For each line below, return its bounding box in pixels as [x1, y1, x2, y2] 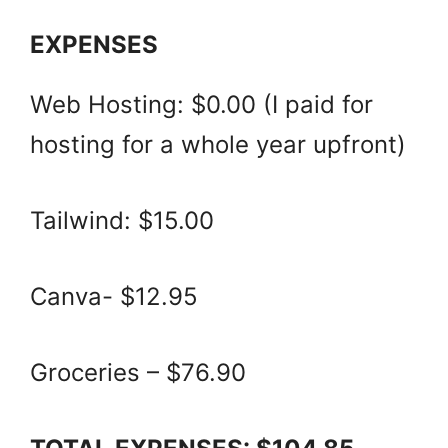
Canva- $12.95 [30, 282, 198, 312]
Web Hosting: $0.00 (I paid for [30, 90, 373, 120]
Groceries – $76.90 [30, 358, 246, 388]
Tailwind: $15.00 [30, 206, 214, 236]
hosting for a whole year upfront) [30, 130, 406, 160]
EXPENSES [30, 30, 158, 60]
